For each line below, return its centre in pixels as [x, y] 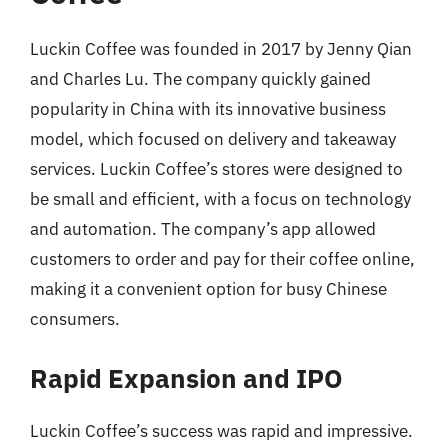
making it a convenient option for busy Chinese [208, 289]
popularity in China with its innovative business [208, 109]
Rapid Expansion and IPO [186, 377]
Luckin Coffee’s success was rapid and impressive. [221, 430]
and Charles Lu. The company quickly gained [200, 79]
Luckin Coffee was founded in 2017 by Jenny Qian [221, 49]
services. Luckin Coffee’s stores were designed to [216, 169]
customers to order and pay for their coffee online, [222, 259]
